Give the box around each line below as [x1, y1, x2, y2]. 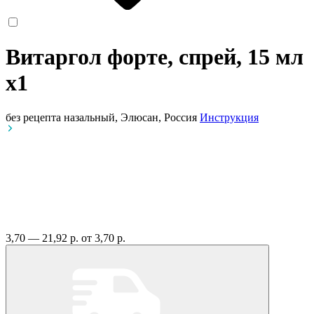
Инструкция [200, 111, 259, 123]
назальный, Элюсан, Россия [64, 111, 200, 123]
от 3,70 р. [81, 231, 125, 244]
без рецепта [6, 111, 61, 123]
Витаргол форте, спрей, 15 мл [6, 44, 303, 70]
